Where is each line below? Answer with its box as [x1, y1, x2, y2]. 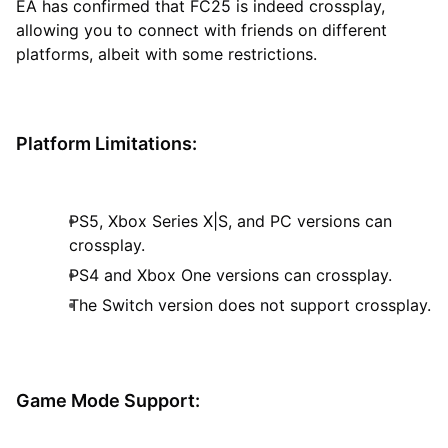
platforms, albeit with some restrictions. [16, 43, 317, 64]
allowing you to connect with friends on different [16, 19, 387, 40]
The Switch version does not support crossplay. [69, 294, 431, 315]
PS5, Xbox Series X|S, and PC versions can [69, 210, 392, 231]
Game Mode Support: [16, 389, 200, 411]
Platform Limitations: [16, 132, 197, 154]
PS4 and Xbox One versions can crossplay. [69, 264, 392, 285]
